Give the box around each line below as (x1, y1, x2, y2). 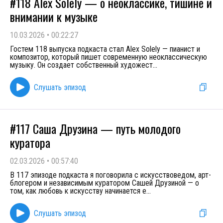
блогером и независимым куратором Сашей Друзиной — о (10, 178, 199, 188)
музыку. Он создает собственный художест (10, 60, 153, 70)
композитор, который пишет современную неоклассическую (10, 52, 207, 62)
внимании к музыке (10, 7, 98, 25)
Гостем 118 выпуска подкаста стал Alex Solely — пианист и (10, 44, 200, 54)
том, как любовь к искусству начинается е (10, 186, 146, 196)
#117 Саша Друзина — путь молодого (10, 119, 181, 137)
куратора (10, 133, 50, 151)
